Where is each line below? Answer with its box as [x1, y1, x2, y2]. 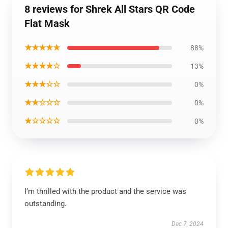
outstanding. [24, 199, 67, 208]
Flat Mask [24, 17, 70, 30]
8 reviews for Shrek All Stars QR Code [24, 3, 195, 15]
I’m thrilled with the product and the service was [24, 187, 186, 196]
